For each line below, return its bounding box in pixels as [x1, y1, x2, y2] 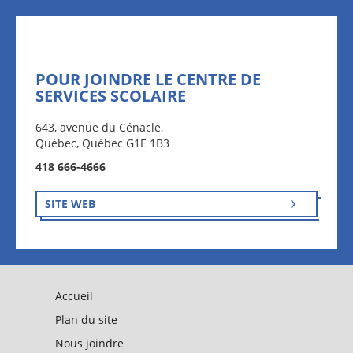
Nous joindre [55, 336, 124, 351]
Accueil [55, 288, 93, 303]
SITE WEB [45, 196, 95, 211]
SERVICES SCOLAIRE [35, 85, 186, 106]
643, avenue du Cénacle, [35, 120, 163, 135]
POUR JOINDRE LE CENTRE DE [35, 69, 261, 90]
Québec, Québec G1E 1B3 [35, 136, 169, 150]
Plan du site [55, 312, 117, 327]
